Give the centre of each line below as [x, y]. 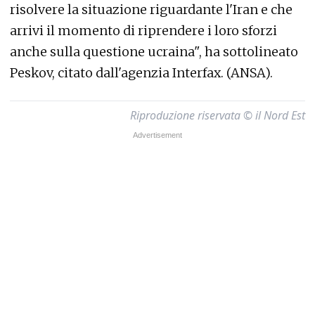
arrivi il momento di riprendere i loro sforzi [143, 31]
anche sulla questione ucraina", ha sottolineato [154, 52]
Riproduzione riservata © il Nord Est [218, 115]
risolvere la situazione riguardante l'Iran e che [151, 9]
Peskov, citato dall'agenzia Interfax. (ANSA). [141, 73]
